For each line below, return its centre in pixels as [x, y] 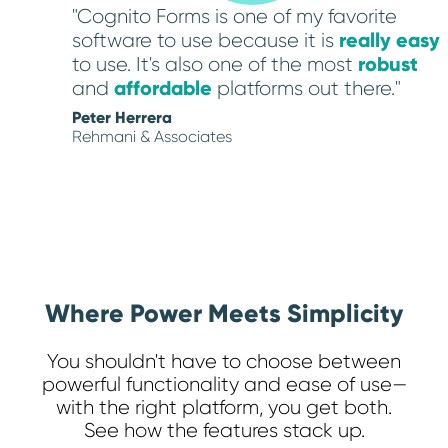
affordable [163, 87]
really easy [389, 39]
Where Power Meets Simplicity [224, 314]
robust [388, 63]
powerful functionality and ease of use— [224, 385]
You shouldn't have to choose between [224, 362]
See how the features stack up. [224, 431]
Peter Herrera [122, 117]
